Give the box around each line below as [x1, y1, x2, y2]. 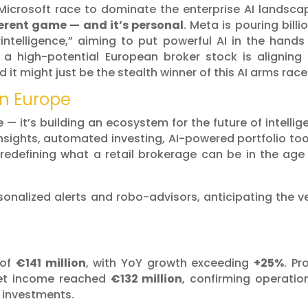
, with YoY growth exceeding [85, 255, 254, 272]
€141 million [15, 255, 86, 272]
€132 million [110, 271, 183, 287]
